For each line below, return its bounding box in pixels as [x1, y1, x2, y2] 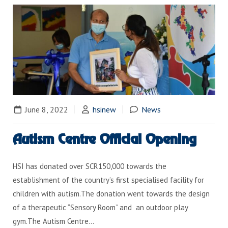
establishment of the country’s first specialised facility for [13, 175, 204, 185]
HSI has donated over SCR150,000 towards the [13, 161, 166, 172]
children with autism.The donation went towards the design [13, 189, 210, 199]
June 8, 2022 [23, 104, 68, 115]
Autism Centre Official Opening [13, 131, 196, 149]
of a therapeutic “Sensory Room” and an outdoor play [13, 203, 188, 213]
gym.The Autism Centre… [13, 216, 94, 226]
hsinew [93, 104, 116, 115]
